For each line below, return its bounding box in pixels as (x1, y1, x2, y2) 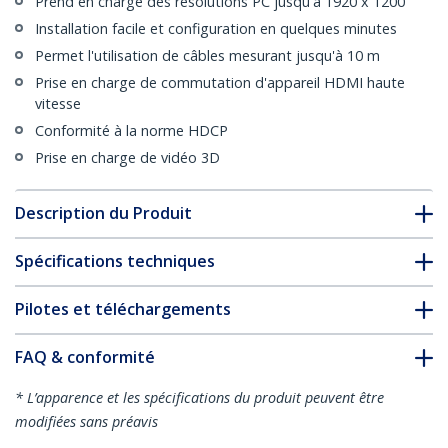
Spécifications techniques (15, 250, 215, 273)
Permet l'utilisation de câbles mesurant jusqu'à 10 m (35, 46, 380, 66)
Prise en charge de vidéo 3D (35, 148, 220, 168)
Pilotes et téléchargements (15, 298, 231, 321)
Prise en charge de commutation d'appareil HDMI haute (35, 73, 405, 93)
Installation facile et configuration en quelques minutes (35, 19, 397, 39)
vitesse (35, 94, 81, 114)
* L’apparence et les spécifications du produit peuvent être (15, 388, 384, 408)
